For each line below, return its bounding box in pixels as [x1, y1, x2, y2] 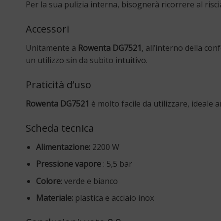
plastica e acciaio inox [73, 192, 154, 204]
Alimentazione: [36, 141, 90, 152]
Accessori [26, 22, 69, 36]
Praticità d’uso [26, 77, 91, 91]
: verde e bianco [60, 175, 118, 186]
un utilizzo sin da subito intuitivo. [26, 54, 147, 66]
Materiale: [36, 192, 73, 204]
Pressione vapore [36, 158, 101, 170]
